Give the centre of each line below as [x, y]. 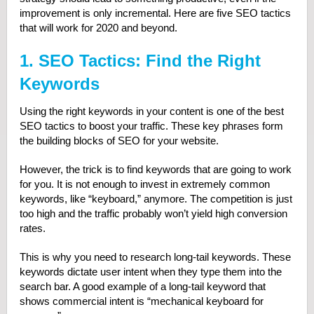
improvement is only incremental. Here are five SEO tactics [155, 13]
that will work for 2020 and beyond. [98, 28]
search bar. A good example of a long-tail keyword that [142, 287]
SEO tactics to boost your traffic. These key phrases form [151, 126]
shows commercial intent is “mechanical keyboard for [141, 301]
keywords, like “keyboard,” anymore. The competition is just [156, 199]
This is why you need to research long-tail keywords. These [155, 257]
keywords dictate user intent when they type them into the [150, 272]
